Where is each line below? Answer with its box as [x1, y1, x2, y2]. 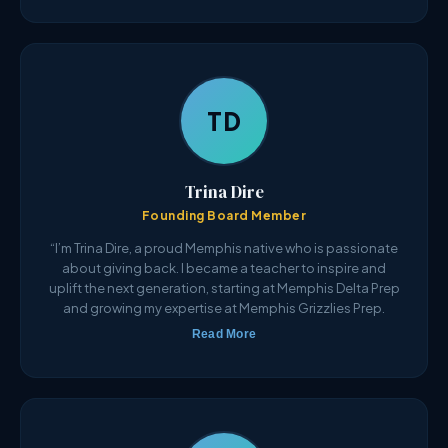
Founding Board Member [141, 208, 307, 224]
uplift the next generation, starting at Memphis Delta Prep [48, 280, 400, 297]
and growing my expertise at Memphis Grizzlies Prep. [63, 300, 385, 317]
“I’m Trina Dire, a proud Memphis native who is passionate [50, 240, 398, 257]
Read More [191, 327, 257, 342]
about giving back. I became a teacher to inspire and [62, 260, 386, 277]
